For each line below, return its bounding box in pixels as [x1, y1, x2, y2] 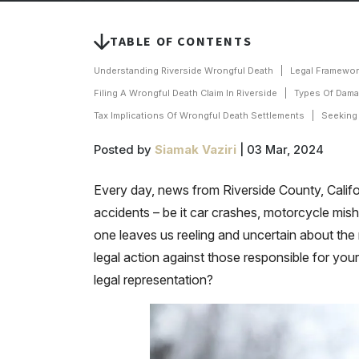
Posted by [94, 142, 155, 157]
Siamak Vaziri [155, 142, 236, 157]
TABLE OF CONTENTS [110, 32, 252, 50]
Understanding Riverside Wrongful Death [94, 65, 273, 76]
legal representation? [94, 272, 213, 288]
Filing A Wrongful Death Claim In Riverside [94, 87, 277, 99]
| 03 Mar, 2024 [236, 142, 324, 157]
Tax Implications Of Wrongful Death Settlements [94, 110, 305, 121]
